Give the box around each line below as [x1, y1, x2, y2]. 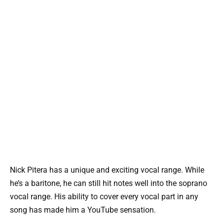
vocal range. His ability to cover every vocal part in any [10, 192, 198, 202]
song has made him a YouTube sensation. [10, 205, 156, 215]
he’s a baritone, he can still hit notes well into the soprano [10, 179, 207, 188]
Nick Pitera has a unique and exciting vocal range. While [10, 165, 204, 175]
